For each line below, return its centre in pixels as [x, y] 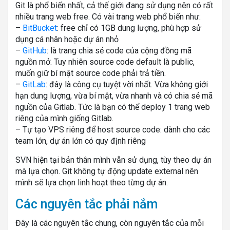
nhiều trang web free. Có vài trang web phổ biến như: [108, 16]
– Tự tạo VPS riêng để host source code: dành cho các [113, 129]
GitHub [35, 50]
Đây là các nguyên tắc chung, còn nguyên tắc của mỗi [110, 223]
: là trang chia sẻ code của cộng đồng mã [119, 50]
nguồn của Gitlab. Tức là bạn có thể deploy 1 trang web [113, 107]
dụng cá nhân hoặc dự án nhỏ [67, 39]
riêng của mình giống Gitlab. [64, 118]
